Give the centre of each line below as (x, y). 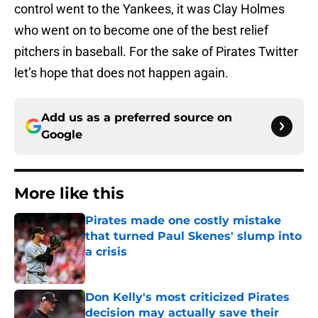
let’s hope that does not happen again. (121, 73)
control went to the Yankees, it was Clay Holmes (149, 9)
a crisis (106, 252)
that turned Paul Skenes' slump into (193, 236)
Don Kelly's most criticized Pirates (187, 297)
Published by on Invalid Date (146, 266)
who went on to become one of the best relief (141, 31)
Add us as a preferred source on (137, 118)
